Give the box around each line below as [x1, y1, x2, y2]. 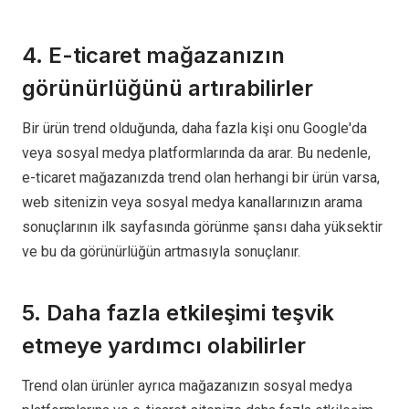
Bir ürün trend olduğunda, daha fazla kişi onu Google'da [22, 120, 367, 137]
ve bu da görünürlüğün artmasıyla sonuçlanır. [22, 243, 300, 260]
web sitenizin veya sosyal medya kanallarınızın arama [22, 194, 362, 211]
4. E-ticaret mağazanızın [22, 42, 285, 68]
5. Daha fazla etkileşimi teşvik [22, 299, 334, 326]
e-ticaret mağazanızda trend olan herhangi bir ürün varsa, [22, 169, 380, 186]
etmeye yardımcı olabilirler [22, 332, 306, 359]
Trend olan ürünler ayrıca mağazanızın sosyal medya [22, 377, 352, 394]
